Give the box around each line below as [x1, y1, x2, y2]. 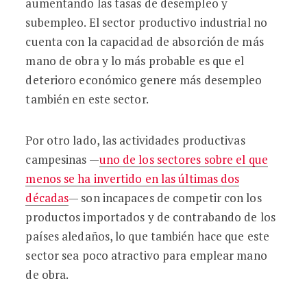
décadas [25, 190, 69, 206]
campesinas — [25, 151, 99, 167]
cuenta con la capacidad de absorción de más [25, 34, 264, 49]
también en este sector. [25, 91, 149, 107]
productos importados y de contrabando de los [25, 209, 275, 225]
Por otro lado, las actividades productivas [25, 132, 245, 148]
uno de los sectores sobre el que [99, 151, 268, 167]
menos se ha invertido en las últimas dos [25, 171, 240, 186]
